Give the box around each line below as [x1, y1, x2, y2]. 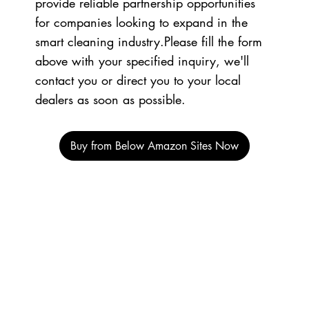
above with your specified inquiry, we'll [34, 52, 249, 69]
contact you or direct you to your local [34, 71, 241, 88]
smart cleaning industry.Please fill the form [34, 32, 262, 50]
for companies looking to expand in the [34, 13, 248, 30]
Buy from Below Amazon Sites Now [70, 138, 239, 153]
